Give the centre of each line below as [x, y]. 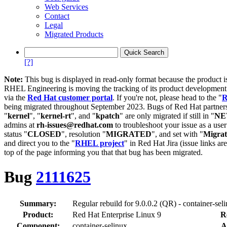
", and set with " [177, 134]
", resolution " [84, 134]
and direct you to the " [40, 143]
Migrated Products [74, 34]
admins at [20, 125]
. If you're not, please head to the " [167, 98]
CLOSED [44, 134]
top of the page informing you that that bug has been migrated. [103, 152]
